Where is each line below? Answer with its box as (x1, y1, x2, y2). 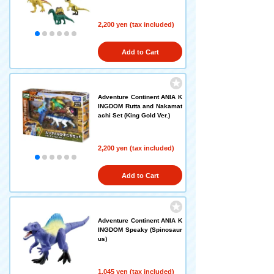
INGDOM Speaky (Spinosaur (98, 226, 182, 233)
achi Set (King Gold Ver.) (98, 112, 170, 119)
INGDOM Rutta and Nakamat (98, 103, 182, 109)
